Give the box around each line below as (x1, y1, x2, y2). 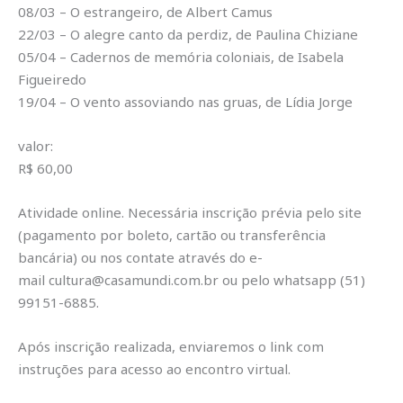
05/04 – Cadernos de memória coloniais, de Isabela (18, 48, 344, 67)
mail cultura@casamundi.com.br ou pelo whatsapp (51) (18, 271, 365, 290)
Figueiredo (18, 70, 86, 89)
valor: (18, 137, 53, 156)
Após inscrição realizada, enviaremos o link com (18, 337, 324, 356)
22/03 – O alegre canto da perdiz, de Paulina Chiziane (18, 25, 358, 44)
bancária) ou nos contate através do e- (18, 248, 263, 267)
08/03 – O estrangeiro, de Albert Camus (18, 3, 273, 22)
